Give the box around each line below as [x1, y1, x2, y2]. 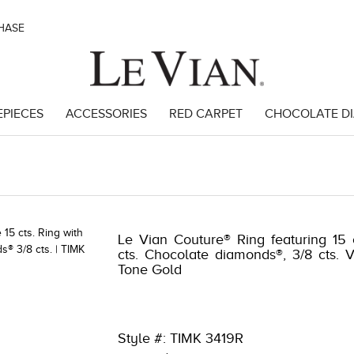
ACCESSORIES [65, 107, 147, 121]
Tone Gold [118, 262, 183, 277]
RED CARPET [168, 107, 243, 121]
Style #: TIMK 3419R [118, 330, 244, 346]
